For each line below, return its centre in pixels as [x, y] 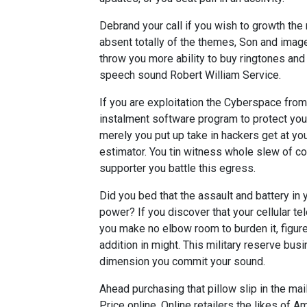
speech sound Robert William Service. [190, 75]
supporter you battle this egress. [177, 168]
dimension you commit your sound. [182, 261]
